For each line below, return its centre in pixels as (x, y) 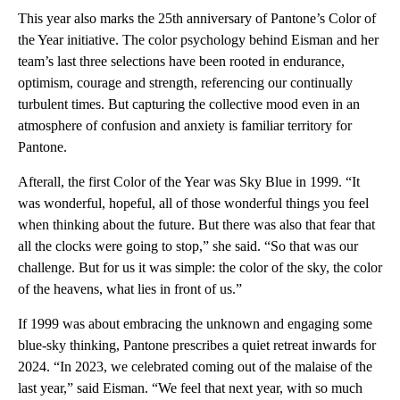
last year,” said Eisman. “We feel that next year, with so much (190, 388)
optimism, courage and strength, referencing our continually (185, 83)
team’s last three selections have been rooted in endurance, (181, 62)
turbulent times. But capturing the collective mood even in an (189, 104)
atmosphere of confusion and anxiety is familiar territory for (185, 126)
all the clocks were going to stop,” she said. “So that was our (188, 246)
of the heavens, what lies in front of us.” (130, 289)
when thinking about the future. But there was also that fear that (196, 225)
